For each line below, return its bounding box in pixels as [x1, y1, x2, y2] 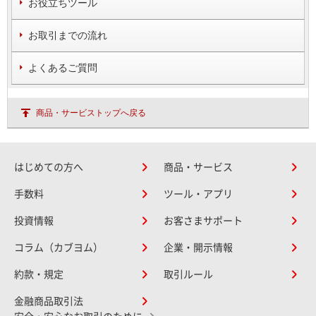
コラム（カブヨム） [14, 242, 103, 253]
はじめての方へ [14, 162, 83, 172]
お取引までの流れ [28, 29, 107, 41]
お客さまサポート [164, 215, 243, 226]
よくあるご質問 [28, 61, 97, 73]
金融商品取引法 [14, 296, 83, 306]
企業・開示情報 [164, 242, 233, 253]
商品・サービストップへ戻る [36, 107, 146, 118]
